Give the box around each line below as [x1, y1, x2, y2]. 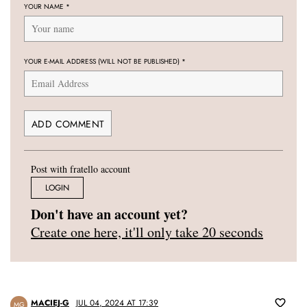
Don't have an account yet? [31, 204, 188, 225]
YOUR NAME [24, 1, 66, 12]
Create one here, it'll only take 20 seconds [31, 223, 263, 242]
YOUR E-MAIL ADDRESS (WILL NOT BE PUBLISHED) [24, 56, 182, 67]
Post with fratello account [31, 162, 130, 176]
